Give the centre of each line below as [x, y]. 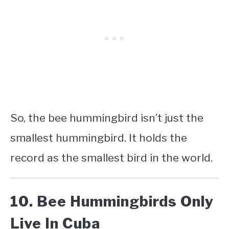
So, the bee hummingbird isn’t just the [107, 118]
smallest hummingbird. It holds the [99, 138]
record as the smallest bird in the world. [111, 157]
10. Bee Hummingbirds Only [112, 201]
